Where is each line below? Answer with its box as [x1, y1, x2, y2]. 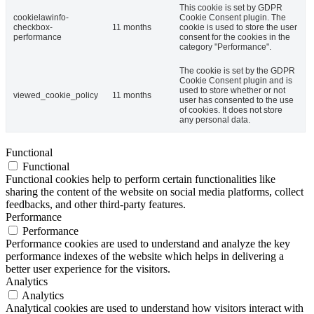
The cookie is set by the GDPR [179, 66, 295, 76]
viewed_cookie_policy [13, 90, 98, 101]
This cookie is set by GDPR [179, 3, 282, 13]
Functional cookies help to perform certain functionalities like [6, 173, 275, 186]
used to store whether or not [179, 86, 285, 96]
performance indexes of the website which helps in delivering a [6, 250, 284, 263]
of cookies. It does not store [179, 105, 282, 116]
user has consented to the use [179, 95, 294, 106]
